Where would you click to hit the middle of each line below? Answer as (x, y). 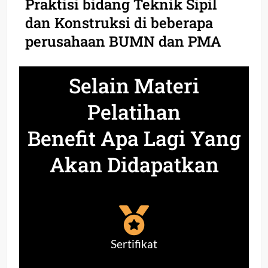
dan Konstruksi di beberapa (119, 22)
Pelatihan (134, 111)
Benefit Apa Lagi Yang (134, 138)
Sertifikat (134, 244)
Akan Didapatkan (134, 164)
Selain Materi (134, 85)
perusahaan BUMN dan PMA (123, 41)
